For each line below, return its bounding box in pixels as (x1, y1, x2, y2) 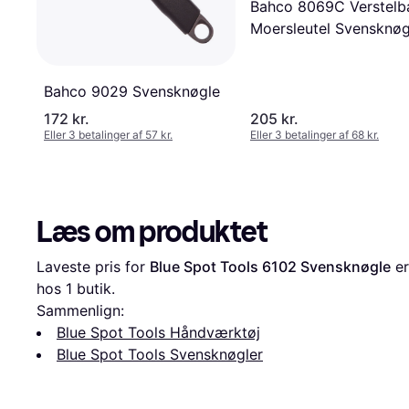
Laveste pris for (37, 257, 150, 276)
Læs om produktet (37, 214, 268, 249)
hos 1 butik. (37, 278, 115, 298)
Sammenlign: (37, 300, 124, 320)
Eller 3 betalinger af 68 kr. (250, 127, 379, 142)
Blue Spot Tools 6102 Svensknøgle (150, 257, 391, 276)
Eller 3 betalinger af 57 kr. (44, 127, 173, 142)
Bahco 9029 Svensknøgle (44, 81, 220, 100)
